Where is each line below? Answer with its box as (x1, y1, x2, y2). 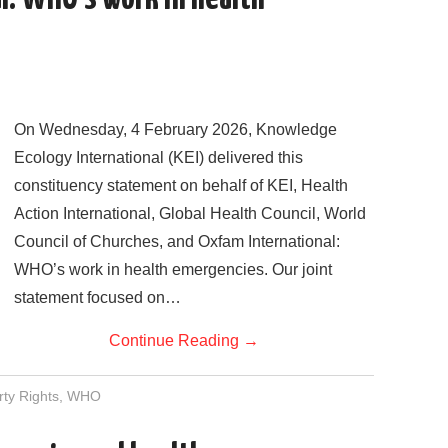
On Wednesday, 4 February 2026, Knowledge (14, 120, 337, 138)
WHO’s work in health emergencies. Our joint (14, 260, 332, 278)
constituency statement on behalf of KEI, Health (14, 176, 348, 194)
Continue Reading (109, 331, 243, 349)
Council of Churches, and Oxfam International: (14, 232, 340, 250)
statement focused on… (14, 288, 181, 306)
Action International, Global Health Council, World (14, 204, 366, 222)
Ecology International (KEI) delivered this (14, 148, 303, 166)
